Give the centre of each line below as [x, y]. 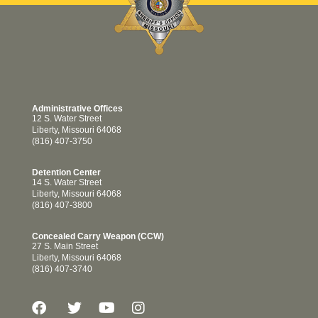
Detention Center [66, 173]
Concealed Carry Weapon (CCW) [98, 237]
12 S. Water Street [67, 119]
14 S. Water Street [67, 183]
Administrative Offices [77, 109]
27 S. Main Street [65, 247]
